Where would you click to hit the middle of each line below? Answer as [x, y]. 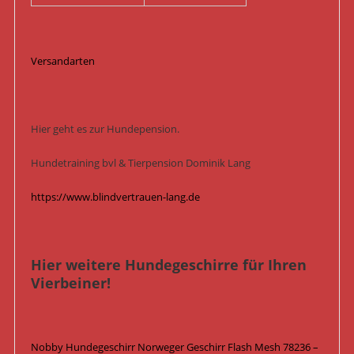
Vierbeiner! [70, 283]
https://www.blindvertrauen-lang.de [115, 197]
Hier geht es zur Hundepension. [105, 129]
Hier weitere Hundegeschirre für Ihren [168, 265]
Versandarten [62, 61]
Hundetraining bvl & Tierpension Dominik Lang [140, 163]
